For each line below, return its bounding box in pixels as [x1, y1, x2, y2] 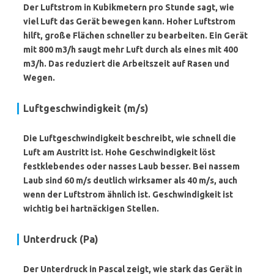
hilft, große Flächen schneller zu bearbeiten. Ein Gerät [23, 31, 248, 40]
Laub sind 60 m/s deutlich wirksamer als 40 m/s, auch [23, 176, 237, 185]
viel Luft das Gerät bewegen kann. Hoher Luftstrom [23, 17, 235, 26]
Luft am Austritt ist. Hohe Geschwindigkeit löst [23, 147, 215, 157]
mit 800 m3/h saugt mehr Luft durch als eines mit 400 [23, 45, 238, 54]
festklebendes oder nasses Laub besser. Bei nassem [23, 161, 240, 171]
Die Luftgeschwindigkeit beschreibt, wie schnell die [23, 133, 236, 143]
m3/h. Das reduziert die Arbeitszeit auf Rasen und [23, 59, 229, 68]
